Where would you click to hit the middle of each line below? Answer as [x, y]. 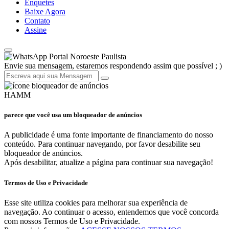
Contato [37, 21]
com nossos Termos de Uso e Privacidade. [72, 221]
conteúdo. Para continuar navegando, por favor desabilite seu [102, 144]
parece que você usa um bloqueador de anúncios [73, 115]
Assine [36, 30]
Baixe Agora [45, 12]
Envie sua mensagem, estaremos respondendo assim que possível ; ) [113, 66]
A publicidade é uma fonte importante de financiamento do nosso [109, 135]
